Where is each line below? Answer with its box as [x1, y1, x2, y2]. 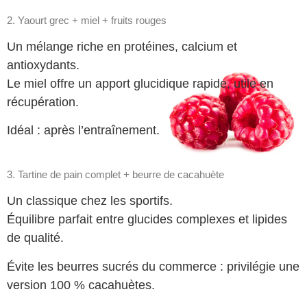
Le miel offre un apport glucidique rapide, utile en [7, 76, 273, 90]
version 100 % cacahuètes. [7, 278, 158, 292]
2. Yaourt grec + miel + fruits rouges [7, 14, 167, 26]
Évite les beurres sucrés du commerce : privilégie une [7, 259, 299, 273]
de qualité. [7, 231, 64, 245]
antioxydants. [7, 58, 79, 72]
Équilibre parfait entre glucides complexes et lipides [7, 212, 287, 227]
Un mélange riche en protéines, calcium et [7, 39, 237, 53]
